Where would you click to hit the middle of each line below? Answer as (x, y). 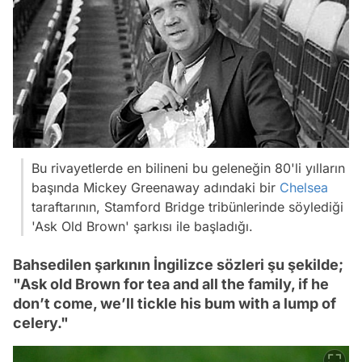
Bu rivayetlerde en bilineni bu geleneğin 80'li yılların (188, 168)
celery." (41, 322)
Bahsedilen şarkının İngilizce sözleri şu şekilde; (178, 264)
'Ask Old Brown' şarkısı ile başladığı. (142, 226)
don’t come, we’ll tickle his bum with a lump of (175, 303)
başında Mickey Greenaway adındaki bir (156, 187)
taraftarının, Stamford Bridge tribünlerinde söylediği (187, 206)
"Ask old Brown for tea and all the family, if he (171, 284)
